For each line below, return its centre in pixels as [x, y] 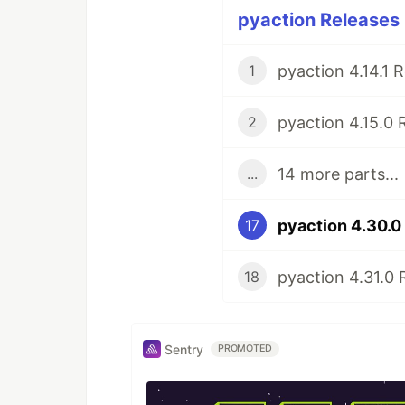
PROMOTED [245, 349]
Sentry [184, 349]
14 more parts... [338, 174]
